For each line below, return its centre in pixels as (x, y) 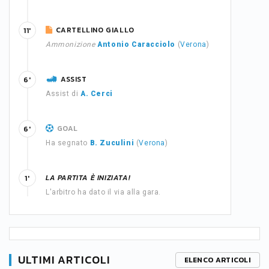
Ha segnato (68, 143)
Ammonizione (71, 44)
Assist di (63, 94)
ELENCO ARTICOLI (217, 260)
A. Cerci (97, 94)
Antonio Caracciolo (137, 44)
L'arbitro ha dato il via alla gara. (103, 192)
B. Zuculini (112, 143)
